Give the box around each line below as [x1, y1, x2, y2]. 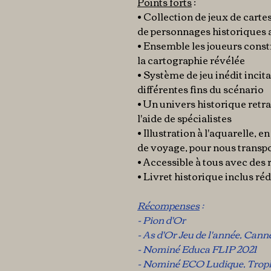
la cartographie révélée [137, 51, 245, 69]
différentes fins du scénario [137, 80, 264, 98]
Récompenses [137, 196, 200, 214]
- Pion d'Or [137, 211, 186, 229]
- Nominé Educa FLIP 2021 [137, 240, 256, 258]
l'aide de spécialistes [137, 109, 233, 127]
